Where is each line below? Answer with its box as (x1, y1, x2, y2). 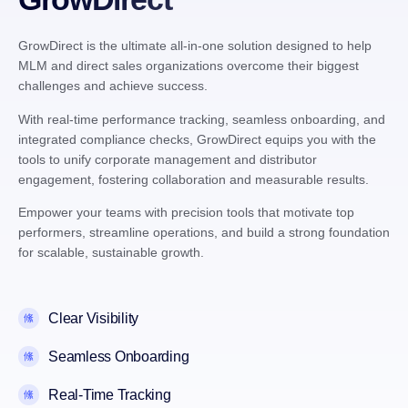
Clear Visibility (48, 311, 139, 327)
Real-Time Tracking (48, 387, 171, 403)
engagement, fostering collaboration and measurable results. (18, 171, 369, 187)
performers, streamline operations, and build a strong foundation (18, 224, 390, 240)
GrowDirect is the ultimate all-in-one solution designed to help (18, 38, 372, 54)
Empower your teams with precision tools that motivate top (18, 204, 354, 219)
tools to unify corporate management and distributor (18, 151, 317, 167)
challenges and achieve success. (18, 78, 208, 94)
